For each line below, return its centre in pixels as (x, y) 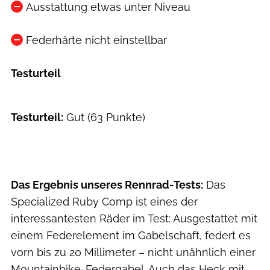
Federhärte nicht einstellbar (96, 40)
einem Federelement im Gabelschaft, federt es (131, 236)
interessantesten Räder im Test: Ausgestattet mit (134, 219)
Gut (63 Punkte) (104, 118)
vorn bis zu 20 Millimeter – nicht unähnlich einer (133, 253)
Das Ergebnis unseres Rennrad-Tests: (107, 185)
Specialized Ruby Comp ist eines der (104, 202)
